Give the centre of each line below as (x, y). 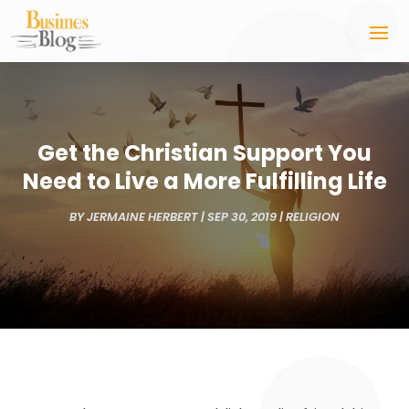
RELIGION (313, 216)
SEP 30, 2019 (242, 216)
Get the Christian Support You (204, 152)
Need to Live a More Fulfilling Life (204, 181)
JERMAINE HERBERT (142, 216)
